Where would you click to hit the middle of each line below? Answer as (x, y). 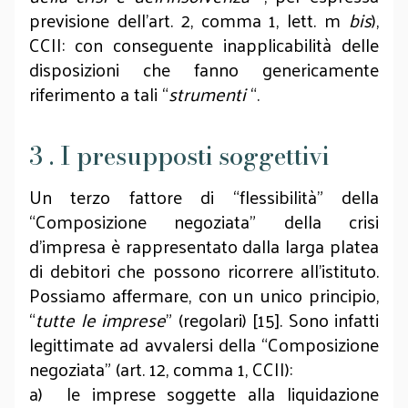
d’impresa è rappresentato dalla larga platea (204, 246)
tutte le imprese (101, 320)
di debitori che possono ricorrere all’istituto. (204, 270)
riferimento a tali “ (99, 94)
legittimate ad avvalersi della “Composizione (204, 344)
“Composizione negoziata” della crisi (204, 221)
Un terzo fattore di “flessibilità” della (204, 197)
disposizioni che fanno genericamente (204, 69)
